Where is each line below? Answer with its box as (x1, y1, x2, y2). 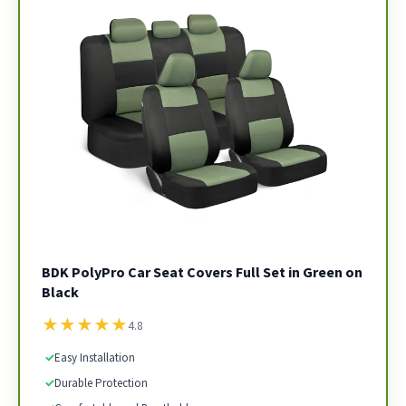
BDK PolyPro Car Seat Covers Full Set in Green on (42, 263, 362, 281)
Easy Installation (54, 350, 135, 365)
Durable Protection (54, 375, 148, 391)
